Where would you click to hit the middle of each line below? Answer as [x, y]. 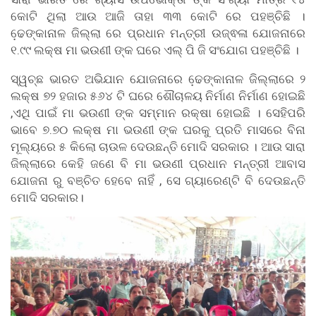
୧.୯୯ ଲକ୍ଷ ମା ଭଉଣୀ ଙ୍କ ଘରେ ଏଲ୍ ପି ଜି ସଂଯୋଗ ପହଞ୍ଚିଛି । [155, 50]
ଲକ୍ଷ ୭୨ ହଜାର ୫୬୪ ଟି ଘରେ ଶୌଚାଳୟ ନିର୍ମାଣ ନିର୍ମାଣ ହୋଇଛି [158, 96]
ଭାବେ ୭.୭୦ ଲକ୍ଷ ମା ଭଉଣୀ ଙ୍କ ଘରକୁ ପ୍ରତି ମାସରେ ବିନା [158, 130]
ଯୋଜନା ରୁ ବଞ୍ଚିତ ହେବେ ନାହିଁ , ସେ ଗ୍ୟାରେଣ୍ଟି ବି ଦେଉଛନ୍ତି [158, 181]
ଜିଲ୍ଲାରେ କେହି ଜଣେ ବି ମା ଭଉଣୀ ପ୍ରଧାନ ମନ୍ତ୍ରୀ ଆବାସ [158, 164]
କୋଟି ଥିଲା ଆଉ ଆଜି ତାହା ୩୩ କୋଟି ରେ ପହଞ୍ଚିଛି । [158, 17]
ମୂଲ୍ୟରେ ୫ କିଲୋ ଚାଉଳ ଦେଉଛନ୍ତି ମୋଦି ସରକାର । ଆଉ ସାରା [158, 147]
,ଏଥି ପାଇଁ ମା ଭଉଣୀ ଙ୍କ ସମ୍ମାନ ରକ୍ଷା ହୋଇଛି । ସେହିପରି [158, 113]
